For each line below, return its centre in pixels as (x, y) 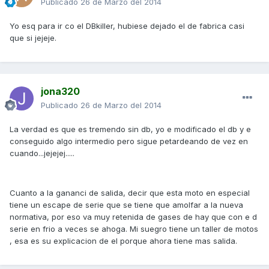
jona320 (60, 92)
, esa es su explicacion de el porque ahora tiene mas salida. (123, 241)
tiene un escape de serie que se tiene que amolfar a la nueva (126, 205)
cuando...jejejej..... (42, 153)
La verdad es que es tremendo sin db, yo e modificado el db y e (130, 129)
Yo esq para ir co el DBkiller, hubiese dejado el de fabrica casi (127, 26)
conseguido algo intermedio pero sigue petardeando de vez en (129, 141)
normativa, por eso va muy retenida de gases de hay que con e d (133, 217)
